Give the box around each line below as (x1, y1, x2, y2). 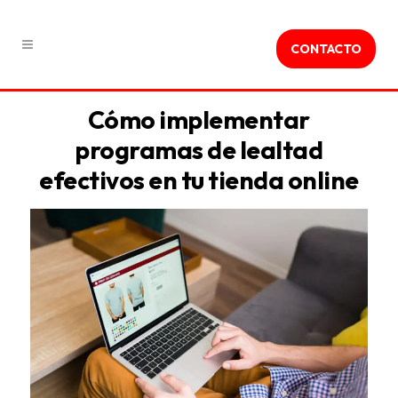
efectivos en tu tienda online (39, 164, 359, 195)
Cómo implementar (87, 104, 310, 135)
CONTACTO (291, 41, 362, 57)
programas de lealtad (75, 134, 323, 165)
